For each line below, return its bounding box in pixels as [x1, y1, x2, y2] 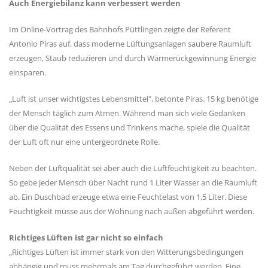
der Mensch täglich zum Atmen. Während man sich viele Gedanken [9, 107, 245, 118]
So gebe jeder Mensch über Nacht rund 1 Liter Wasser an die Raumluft [9, 176, 257, 188]
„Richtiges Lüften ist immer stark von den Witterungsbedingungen [9, 246, 243, 257]
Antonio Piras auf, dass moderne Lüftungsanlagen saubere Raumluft [9, 38, 251, 49]
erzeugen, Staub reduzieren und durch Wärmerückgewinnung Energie [9, 52, 256, 63]
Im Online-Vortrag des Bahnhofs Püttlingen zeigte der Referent [9, 23, 231, 35]
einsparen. [9, 66, 46, 78]
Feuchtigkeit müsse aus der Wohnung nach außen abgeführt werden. [9, 205, 254, 217]
